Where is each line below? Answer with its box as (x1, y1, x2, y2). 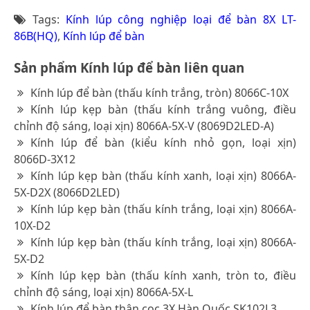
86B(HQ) (14, 28, 57, 44)
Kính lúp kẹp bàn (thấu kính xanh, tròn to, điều (30, 267, 296, 283)
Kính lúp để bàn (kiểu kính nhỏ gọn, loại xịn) (30, 134, 296, 150)
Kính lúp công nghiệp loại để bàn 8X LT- (65, 11, 297, 27)
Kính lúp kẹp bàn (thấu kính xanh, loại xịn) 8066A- (30, 167, 296, 183)
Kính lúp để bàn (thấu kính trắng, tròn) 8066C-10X (30, 84, 289, 100)
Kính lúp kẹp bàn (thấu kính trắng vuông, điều (30, 101, 296, 117)
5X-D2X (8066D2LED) (14, 184, 120, 200)
